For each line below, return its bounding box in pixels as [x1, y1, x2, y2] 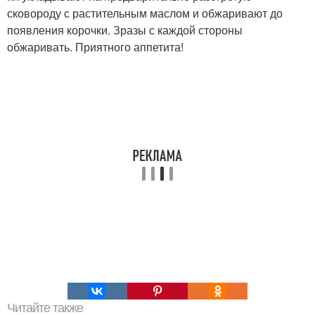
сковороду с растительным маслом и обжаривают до [7, 4, 283, 21]
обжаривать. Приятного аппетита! [7, 38, 184, 55]
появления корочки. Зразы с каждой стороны [7, 21, 243, 38]
